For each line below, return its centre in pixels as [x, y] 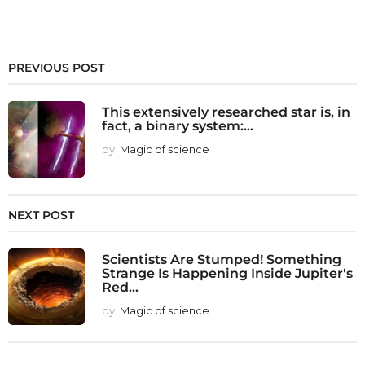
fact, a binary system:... [178, 125]
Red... [120, 286]
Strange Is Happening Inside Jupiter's [227, 273]
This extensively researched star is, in [226, 111]
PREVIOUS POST [56, 67]
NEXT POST [41, 215]
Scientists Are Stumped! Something [222, 259]
